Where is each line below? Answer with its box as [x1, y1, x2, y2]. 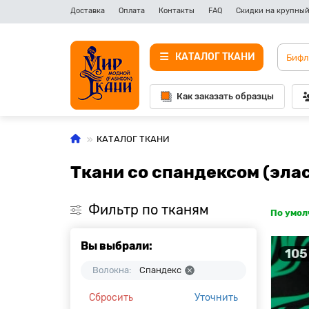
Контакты [159, 6, 195, 15]
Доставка [70, 6, 105, 15]
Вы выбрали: [81, 239, 152, 252]
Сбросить [89, 292, 133, 303]
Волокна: [92, 265, 131, 275]
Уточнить [195, 292, 238, 303]
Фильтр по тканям [88, 201, 209, 218]
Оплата [119, 6, 145, 15]
